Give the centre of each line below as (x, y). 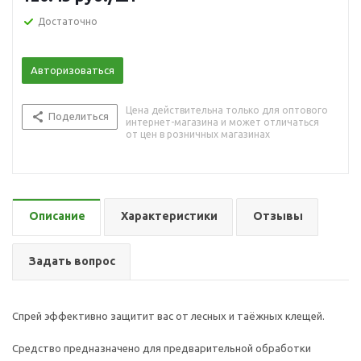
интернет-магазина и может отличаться (222, 122)
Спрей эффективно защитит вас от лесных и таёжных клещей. (168, 316)
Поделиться (79, 116)
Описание (57, 216)
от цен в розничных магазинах (198, 134)
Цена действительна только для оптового (227, 110)
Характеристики (169, 216)
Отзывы (278, 216)
